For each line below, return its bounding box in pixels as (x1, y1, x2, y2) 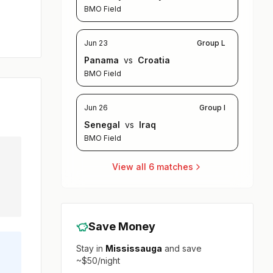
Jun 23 (84, 38, 108, 48)
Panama (84, 55, 122, 66)
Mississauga (105, 243, 163, 254)
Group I (199, 103, 225, 113)
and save (162, 243, 202, 254)
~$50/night (76, 255, 121, 266)
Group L (197, 38, 225, 48)
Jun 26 (84, 103, 108, 113)
